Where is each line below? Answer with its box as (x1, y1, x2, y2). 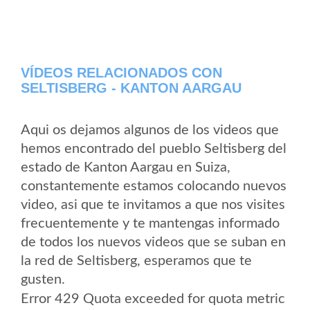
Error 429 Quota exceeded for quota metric (21, 291, 285, 306)
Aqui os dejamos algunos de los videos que (21, 122, 279, 137)
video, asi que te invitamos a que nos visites (21, 197, 285, 212)
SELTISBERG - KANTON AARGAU (21, 80, 241, 95)
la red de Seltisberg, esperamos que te (21, 253, 252, 268)
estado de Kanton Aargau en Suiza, (21, 160, 230, 174)
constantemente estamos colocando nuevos (21, 179, 286, 193)
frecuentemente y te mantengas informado (21, 216, 280, 230)
